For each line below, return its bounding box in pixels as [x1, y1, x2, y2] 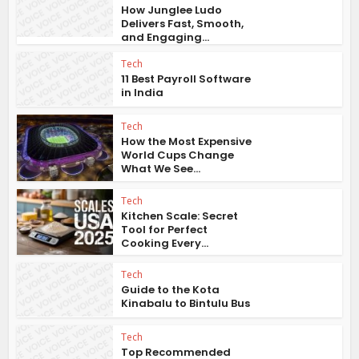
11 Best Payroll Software [121, 71, 252, 87]
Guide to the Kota [121, 282, 220, 298]
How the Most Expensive [121, 133, 252, 149]
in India [121, 85, 167, 101]
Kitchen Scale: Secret [121, 208, 239, 224]
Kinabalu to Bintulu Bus [121, 296, 251, 312]
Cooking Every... [121, 235, 209, 251]
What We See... [121, 160, 201, 176]
